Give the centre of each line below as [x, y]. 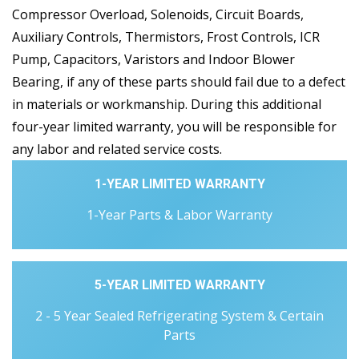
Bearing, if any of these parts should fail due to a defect [179, 82]
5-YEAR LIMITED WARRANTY [179, 285]
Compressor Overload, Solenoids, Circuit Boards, [158, 15]
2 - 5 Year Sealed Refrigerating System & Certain [179, 316]
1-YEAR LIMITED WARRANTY [179, 184]
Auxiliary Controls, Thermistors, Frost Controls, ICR [166, 37]
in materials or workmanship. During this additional [167, 105]
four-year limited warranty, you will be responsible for [174, 127]
